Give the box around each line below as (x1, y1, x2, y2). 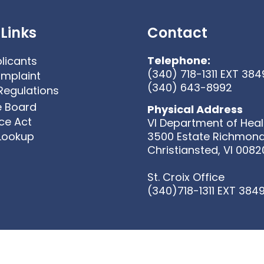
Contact (147, 22, 207, 42)
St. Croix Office (147, 170, 225, 185)
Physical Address (147, 102, 243, 117)
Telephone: (147, 52, 210, 68)
